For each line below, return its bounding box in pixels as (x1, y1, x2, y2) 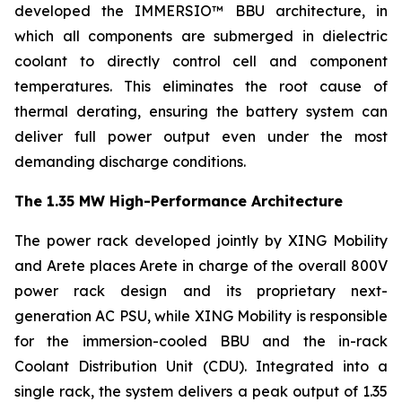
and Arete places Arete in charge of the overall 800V (14, 256, 388, 275)
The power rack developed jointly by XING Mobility (14, 231, 388, 249)
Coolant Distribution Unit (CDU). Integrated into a (14, 356, 388, 375)
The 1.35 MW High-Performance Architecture (14, 191, 343, 210)
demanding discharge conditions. (14, 152, 246, 170)
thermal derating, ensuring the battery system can (14, 101, 388, 120)
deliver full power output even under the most (14, 127, 388, 145)
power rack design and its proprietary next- (14, 281, 388, 300)
